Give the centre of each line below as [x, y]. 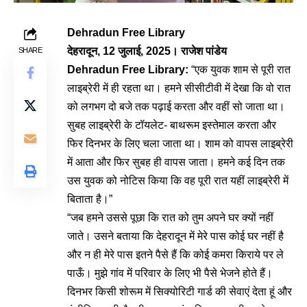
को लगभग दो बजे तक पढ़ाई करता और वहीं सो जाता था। [176, 107]
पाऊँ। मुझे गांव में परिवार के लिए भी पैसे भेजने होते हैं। [170, 273]
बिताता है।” [90, 199]
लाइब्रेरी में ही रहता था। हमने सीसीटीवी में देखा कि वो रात [179, 88]
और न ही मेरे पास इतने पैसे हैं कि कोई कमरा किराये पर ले [175, 255]
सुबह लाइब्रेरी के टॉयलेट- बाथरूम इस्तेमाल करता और [172, 125]
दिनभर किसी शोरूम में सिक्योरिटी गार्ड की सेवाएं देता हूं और [180, 292]
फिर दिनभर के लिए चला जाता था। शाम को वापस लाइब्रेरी [180, 144]
